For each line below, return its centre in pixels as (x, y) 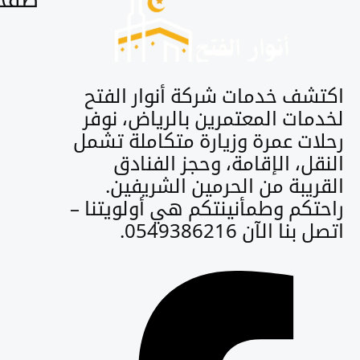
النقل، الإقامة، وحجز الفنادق (229, 162)
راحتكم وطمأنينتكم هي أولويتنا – (207, 207)
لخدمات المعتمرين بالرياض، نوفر (213, 117)
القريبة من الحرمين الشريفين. (225, 185)
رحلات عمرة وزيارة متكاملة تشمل (209, 140)
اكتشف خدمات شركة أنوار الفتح (214, 95)
